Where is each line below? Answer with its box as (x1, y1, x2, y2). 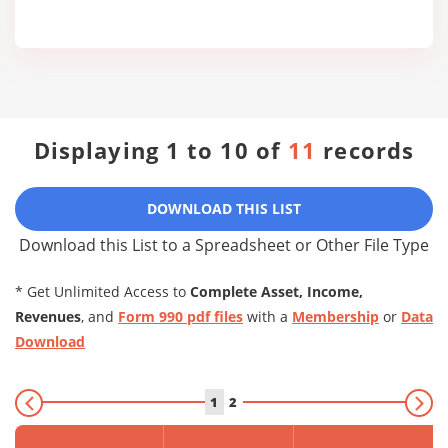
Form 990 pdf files (118, 307, 243, 326)
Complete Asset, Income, (190, 282, 363, 301)
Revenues (15, 307, 81, 326)
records (316, 135, 415, 165)
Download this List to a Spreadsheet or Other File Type (19, 234, 429, 256)
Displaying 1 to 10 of (33, 135, 289, 165)
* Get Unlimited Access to (15, 282, 190, 301)
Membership (292, 307, 379, 326)
